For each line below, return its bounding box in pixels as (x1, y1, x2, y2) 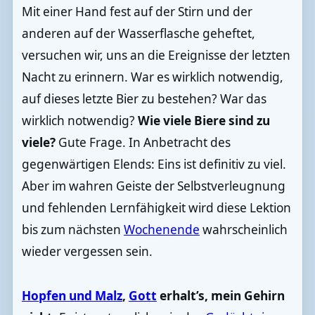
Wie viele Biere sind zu (137, 112, 270, 129)
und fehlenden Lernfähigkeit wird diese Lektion (21, 199, 291, 216)
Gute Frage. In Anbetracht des (58, 134, 231, 150)
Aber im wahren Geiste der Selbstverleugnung (21, 177, 285, 194)
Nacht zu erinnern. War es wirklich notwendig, (21, 68, 283, 85)
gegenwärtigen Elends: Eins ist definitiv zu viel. (21, 155, 286, 172)
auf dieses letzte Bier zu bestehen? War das (21, 90, 266, 107)
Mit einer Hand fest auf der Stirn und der (21, 3, 252, 20)
